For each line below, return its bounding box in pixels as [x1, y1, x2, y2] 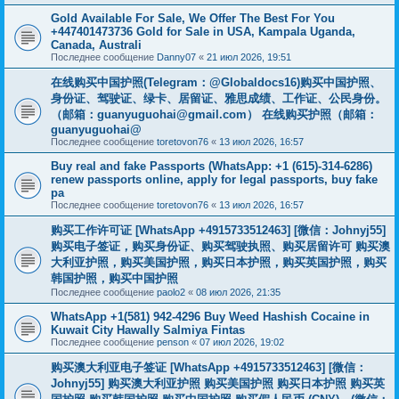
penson [157, 337, 189, 347]
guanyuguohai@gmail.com [97, 108, 247, 121]
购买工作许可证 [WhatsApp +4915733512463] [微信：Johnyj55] [51, 224, 386, 237]
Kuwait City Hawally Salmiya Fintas [51, 323, 245, 337]
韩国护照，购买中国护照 [51, 272, 178, 285]
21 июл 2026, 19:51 [207, 52, 291, 62]
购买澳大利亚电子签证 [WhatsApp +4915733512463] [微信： [51, 361, 367, 374]
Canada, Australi [51, 38, 142, 52]
